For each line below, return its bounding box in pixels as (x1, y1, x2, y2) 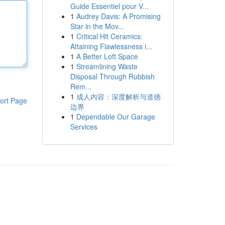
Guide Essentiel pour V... (70, 1, 149, 11)
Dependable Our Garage (76, 111, 155, 122)
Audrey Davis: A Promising (76, 11, 161, 21)
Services (70, 122, 97, 132)
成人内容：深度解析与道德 (76, 91, 161, 101)
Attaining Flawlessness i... (70, 41, 152, 51)
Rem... (70, 81, 91, 91)
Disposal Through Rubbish (70, 71, 155, 81)
